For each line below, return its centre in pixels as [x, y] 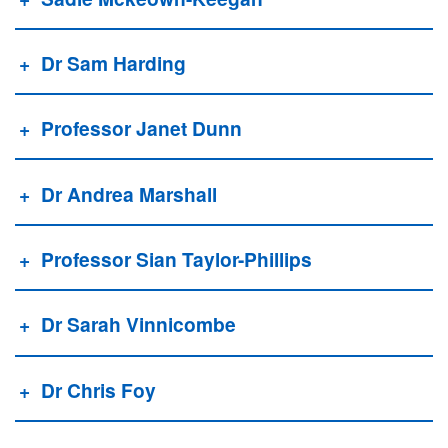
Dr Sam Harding [113, 62]
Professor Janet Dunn [141, 128]
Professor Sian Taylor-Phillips [176, 259]
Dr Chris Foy [98, 389]
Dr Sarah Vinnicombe [138, 324]
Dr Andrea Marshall [128, 193]
